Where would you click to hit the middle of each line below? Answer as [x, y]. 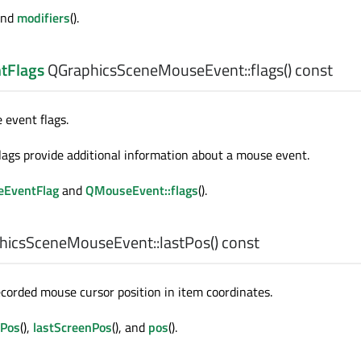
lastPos [185, 242]
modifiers [44, 18]
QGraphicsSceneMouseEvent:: [147, 70]
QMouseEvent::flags [142, 190]
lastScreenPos [73, 327]
